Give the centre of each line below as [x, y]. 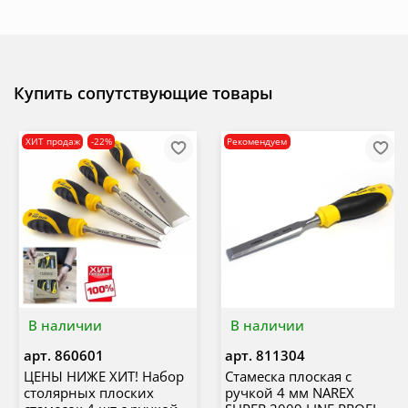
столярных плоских [88, 393]
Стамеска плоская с [288, 377]
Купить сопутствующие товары [143, 92]
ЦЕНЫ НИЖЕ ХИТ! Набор [103, 377]
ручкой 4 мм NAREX [290, 393]
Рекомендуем [257, 142]
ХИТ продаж [52, 142]
